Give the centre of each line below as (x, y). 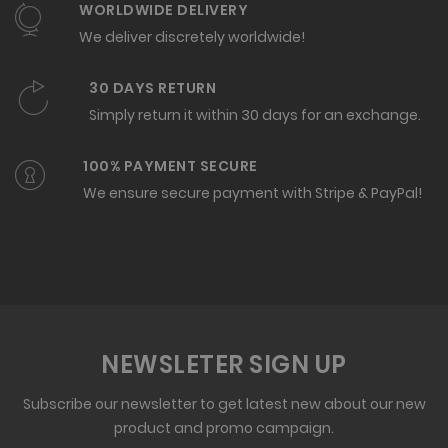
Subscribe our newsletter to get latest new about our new (224, 403)
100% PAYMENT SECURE (170, 165)
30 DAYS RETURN (152, 87)
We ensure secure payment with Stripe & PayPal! (252, 192)
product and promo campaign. (224, 427)
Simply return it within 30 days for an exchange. (255, 114)
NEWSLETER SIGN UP (224, 364)
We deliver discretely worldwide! (192, 36)
